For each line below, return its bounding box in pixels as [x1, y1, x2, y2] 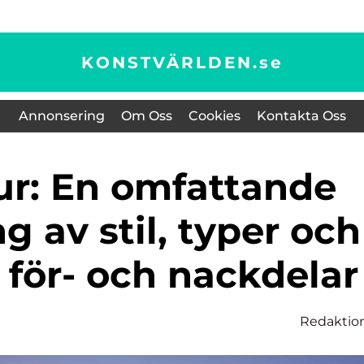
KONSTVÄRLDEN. [80, 52, 259, 72]
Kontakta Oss [256, 108, 346, 123]
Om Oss [120, 108, 172, 123]
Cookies [188, 108, 240, 123]
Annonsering [18, 108, 105, 123]
